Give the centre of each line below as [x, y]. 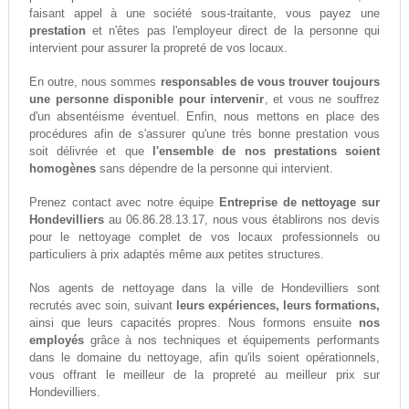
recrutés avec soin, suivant [102, 306]
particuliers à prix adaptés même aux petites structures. [176, 255]
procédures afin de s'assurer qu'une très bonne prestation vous [204, 134]
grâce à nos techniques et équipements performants [232, 341]
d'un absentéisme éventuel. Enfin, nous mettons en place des [204, 117]
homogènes [62, 169]
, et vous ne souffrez [322, 100]
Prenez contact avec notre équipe [124, 203]
